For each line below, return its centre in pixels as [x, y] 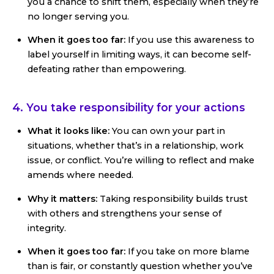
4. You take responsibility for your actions [129, 108]
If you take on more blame [187, 252]
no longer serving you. [78, 16]
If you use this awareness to [190, 40]
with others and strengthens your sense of [124, 213]
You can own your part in [168, 131]
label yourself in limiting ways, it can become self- [139, 55]
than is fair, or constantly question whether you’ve [140, 266]
